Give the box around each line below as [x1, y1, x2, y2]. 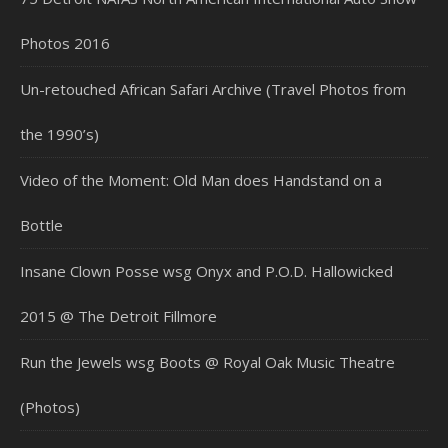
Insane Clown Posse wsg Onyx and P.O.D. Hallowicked [20, 260, 393, 281]
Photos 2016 [20, 32, 110, 53]
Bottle [20, 214, 63, 235]
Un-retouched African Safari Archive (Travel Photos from [20, 78, 406, 99]
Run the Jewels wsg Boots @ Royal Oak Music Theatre [20, 351, 395, 372]
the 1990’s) [20, 123, 99, 144]
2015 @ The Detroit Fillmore [20, 305, 217, 326]
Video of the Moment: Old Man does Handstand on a [20, 169, 382, 190]
